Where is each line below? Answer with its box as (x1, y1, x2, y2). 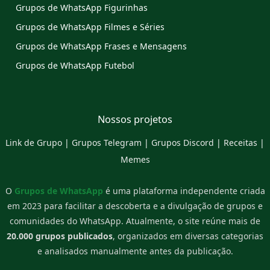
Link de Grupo (5, 137, 62, 149)
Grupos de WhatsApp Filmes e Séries (16, 21, 165, 33)
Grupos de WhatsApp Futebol (16, 60, 134, 72)
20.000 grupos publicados (7, 230, 113, 242)
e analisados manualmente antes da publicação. (37, 245, 233, 257)
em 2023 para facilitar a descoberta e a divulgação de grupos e (7, 200, 263, 212)
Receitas (224, 137, 257, 149)
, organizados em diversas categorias (113, 230, 263, 242)
